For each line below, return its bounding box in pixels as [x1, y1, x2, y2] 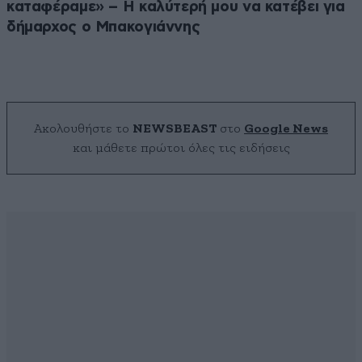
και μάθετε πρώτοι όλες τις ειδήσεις [72, 141, 290, 155]
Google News [244, 122, 328, 136]
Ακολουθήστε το [34, 122, 133, 136]
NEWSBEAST [133, 122, 217, 136]
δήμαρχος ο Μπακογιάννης [6, 19, 200, 36]
